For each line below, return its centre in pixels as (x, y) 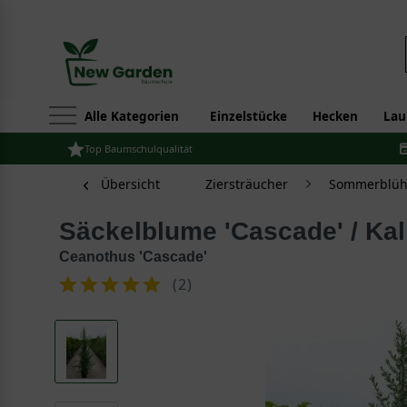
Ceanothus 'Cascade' (133, 257)
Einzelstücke (248, 116)
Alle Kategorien (132, 116)
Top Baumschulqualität (139, 149)
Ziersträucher (247, 184)
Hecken (335, 116)
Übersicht (130, 184)
